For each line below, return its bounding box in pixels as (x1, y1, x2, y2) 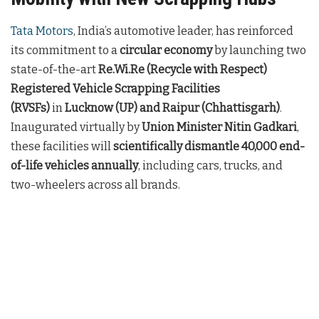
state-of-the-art (11, 63, 98, 77)
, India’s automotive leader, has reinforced (73, 24, 293, 38)
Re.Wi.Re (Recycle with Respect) (98, 63, 267, 77)
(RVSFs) (11, 101, 50, 115)
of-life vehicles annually (11, 159, 138, 173)
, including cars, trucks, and (138, 159, 283, 173)
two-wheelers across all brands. (11, 178, 180, 192)
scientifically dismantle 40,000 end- (113, 140, 305, 154)
